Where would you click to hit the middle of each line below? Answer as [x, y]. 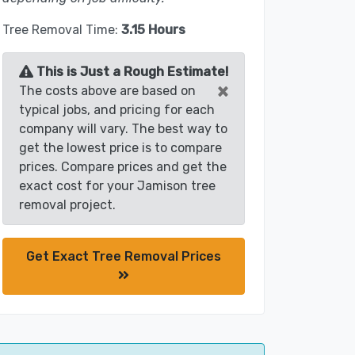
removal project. [67, 205]
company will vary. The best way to [123, 129]
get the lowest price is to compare [120, 148]
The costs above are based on [107, 91]
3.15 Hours [153, 30]
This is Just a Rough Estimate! [131, 72]
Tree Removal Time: [62, 30]
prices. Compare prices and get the [123, 167]
